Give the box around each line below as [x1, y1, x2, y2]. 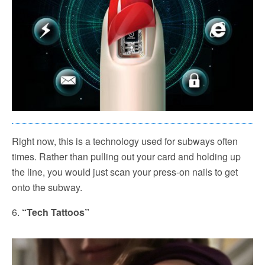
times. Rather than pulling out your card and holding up [12, 150, 241, 164]
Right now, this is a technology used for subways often [12, 134, 238, 148]
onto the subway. [12, 180, 82, 195]
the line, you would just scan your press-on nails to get [12, 165, 238, 179]
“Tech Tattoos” [22, 205, 89, 219]
